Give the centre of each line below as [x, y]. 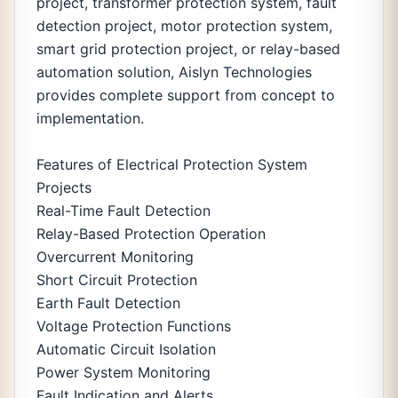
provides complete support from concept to [186, 95]
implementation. [90, 118]
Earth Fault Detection [108, 303]
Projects [64, 187]
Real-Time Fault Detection [123, 211]
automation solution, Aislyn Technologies [174, 72]
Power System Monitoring [123, 372]
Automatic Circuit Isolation [126, 349]
